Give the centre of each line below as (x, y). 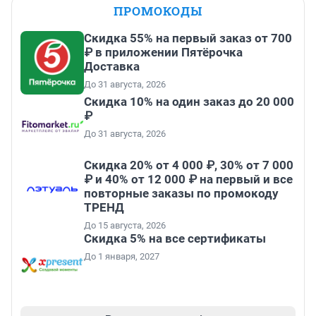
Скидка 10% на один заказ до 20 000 (189, 102)
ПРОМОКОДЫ (158, 11)
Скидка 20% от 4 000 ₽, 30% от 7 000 (189, 165)
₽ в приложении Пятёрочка (163, 53)
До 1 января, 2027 (122, 257)
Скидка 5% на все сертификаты (175, 239)
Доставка (112, 67)
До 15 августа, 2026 (125, 226)
